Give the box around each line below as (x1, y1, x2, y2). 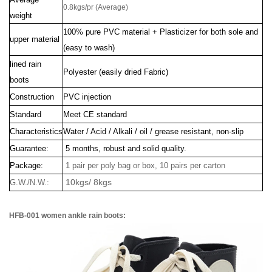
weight (10, 11, 32, 20)
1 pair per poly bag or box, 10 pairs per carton (63, 161, 225, 170)
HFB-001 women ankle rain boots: (9, 211, 126, 220)
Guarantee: (10, 144, 49, 153)
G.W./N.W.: (10, 178, 49, 187)
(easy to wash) (63, 43, 115, 52)
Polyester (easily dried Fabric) (63, 67, 168, 76)
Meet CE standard (63, 110, 127, 119)
